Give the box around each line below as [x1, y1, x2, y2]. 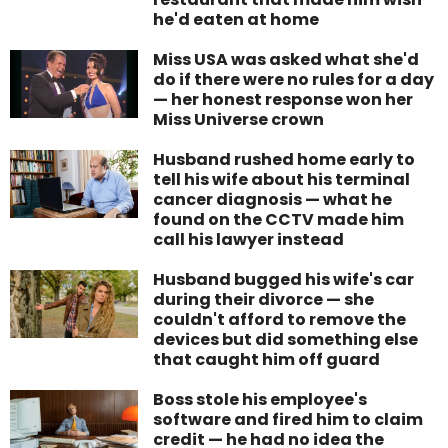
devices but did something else [153, 328, 419, 352]
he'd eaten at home [153, 8, 320, 32]
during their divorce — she [153, 288, 375, 312]
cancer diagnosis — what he [153, 188, 393, 212]
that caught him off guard [153, 348, 381, 372]
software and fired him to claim [153, 408, 424, 432]
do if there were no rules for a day [153, 68, 435, 92]
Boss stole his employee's [153, 388, 368, 412]
